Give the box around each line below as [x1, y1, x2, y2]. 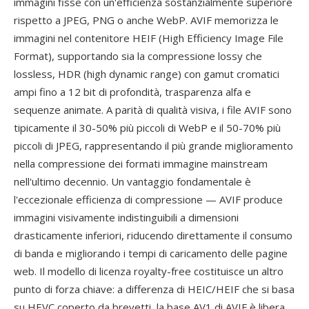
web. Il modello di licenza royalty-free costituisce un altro [14, 264, 283, 278]
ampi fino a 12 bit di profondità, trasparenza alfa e [14, 85, 251, 99]
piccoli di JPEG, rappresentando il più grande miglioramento [14, 139, 293, 152]
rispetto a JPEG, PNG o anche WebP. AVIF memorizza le [14, 13, 279, 27]
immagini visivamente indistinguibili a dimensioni [14, 210, 239, 224]
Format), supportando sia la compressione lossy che [14, 49, 262, 63]
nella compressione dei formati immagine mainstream [14, 157, 268, 170]
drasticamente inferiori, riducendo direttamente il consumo [14, 228, 292, 242]
